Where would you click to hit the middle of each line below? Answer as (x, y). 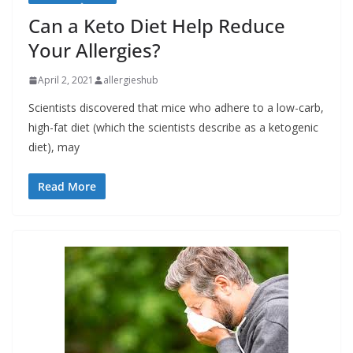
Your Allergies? (95, 50)
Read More (67, 187)
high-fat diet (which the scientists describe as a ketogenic (173, 128)
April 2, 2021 (66, 80)
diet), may (54, 147)
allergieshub (131, 80)
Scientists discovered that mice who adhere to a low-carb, (176, 108)
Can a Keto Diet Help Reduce (157, 26)
